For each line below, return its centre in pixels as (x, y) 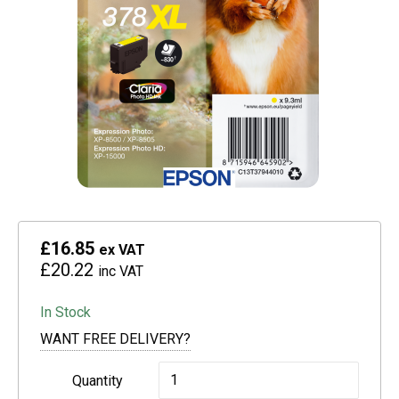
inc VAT (121, 272)
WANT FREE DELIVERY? (115, 339)
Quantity (97, 381)
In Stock (65, 313)
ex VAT (122, 250)
